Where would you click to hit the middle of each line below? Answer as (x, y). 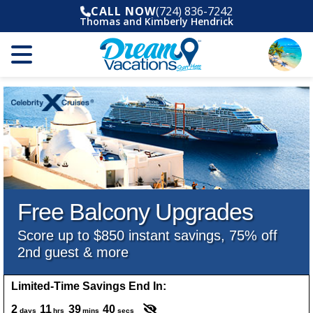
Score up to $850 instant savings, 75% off (147, 235)
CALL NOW (124, 11)
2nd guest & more (73, 252)
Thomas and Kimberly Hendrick (156, 21)
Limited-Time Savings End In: (89, 286)
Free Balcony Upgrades (135, 211)
